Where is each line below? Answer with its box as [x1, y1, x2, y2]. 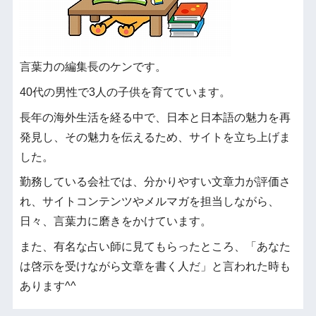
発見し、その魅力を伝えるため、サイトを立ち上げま [19, 130, 291, 143]
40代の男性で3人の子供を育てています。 [19, 85, 231, 98]
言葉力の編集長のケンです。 [19, 60, 166, 73]
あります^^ [19, 280, 76, 293]
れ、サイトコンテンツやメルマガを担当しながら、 [19, 195, 279, 208]
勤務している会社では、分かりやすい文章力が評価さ [19, 176, 291, 188]
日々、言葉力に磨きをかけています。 [19, 215, 212, 228]
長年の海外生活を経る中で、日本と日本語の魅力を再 [19, 111, 291, 123]
